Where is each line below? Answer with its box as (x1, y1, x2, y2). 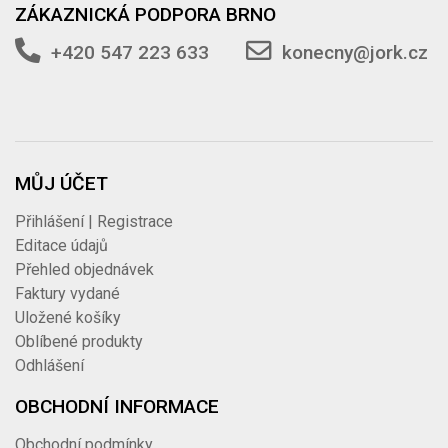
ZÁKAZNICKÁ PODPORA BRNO (15, 2, 277, 26)
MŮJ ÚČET (15, 172, 109, 196)
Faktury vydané (15, 284, 121, 304)
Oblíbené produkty (15, 332, 144, 352)
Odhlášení (15, 356, 85, 376)
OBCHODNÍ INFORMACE (15, 395, 220, 419)
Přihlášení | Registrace (15, 212, 174, 232)
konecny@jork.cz (282, 40, 429, 64)
